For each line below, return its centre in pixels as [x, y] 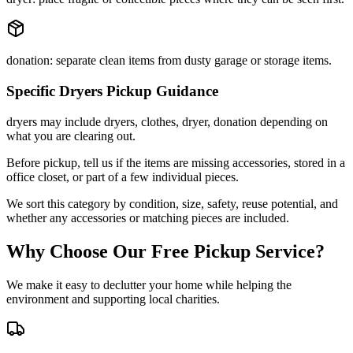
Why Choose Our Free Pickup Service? [165, 251]
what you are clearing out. [71, 136]
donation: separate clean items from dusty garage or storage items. [169, 61]
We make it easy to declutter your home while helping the [149, 284]
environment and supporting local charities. [113, 299]
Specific [33, 91]
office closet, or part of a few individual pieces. [123, 176]
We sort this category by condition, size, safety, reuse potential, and [172, 203]
